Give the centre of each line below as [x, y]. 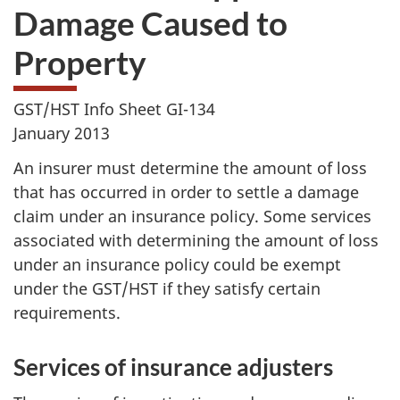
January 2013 [62, 133]
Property [80, 62]
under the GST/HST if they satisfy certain [167, 288]
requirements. [67, 312]
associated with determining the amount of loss [196, 240]
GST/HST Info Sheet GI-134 [114, 109]
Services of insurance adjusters [173, 367]
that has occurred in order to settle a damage [186, 192]
